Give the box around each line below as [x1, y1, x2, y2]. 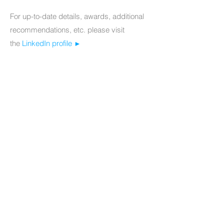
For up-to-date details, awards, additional [10, 11, 144, 21]
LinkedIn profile [22, 38, 74, 48]
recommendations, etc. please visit [10, 25, 124, 34]
